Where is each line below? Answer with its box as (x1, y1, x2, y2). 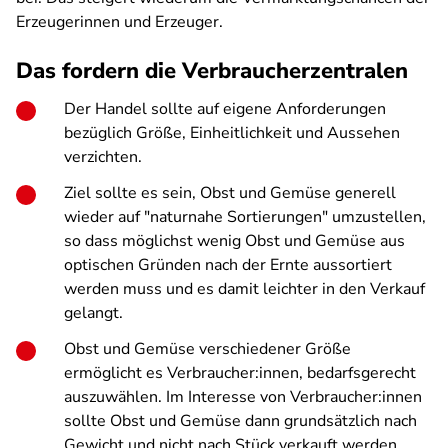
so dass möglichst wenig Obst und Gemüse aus (64, 230, 405, 252)
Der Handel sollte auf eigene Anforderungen (64, 98, 386, 120)
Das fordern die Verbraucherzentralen (16, 56, 408, 86)
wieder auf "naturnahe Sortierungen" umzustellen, (64, 206, 426, 228)
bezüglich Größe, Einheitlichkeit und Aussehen (64, 122, 400, 144)
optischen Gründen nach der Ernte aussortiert (64, 254, 392, 276)
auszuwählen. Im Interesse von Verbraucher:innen (64, 386, 422, 408)
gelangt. (64, 302, 123, 324)
